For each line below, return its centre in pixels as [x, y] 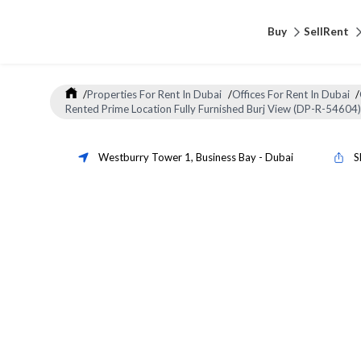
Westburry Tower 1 [145, 157]
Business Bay [226, 157]
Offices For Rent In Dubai [290, 95]
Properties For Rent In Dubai [155, 95]
